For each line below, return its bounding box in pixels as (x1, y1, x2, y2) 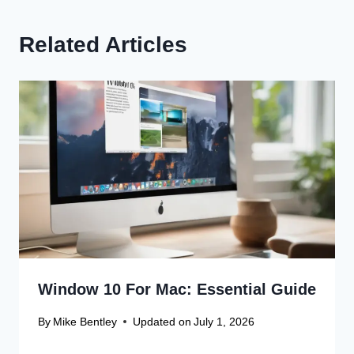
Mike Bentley (53, 314, 118, 328)
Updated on (133, 314, 192, 328)
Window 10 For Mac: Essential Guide (38, 281, 316, 299)
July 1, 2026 (194, 314, 255, 328)
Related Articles (19, 32, 187, 58)
